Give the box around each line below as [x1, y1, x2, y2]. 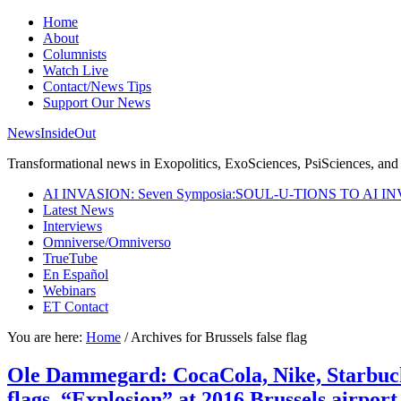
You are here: [7, 329, 86, 345]
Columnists [43, 47, 107, 62]
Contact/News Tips [43, 79, 151, 94]
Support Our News [43, 95, 150, 110]
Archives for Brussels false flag [128, 329, 307, 345]
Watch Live [43, 63, 108, 78]
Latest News [43, 202, 114, 218]
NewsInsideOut [7, 125, 96, 141]
